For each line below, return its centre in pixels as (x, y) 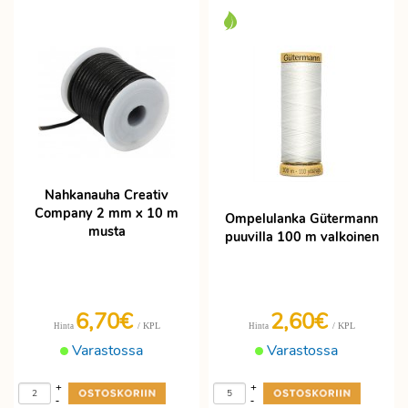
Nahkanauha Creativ (107, 195)
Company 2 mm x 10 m (107, 214)
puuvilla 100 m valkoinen (301, 237)
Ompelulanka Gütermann (301, 219)
